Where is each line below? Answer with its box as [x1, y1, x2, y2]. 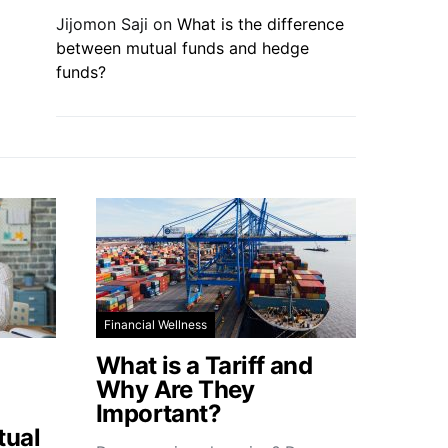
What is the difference [177, 14, 344, 34]
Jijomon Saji [56, 14, 148, 34]
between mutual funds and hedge [56, 38, 309, 58]
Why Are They [96, 375, 255, 404]
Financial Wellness [104, 317, 207, 332]
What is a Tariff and [96, 351, 312, 380]
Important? [96, 399, 222, 428]
